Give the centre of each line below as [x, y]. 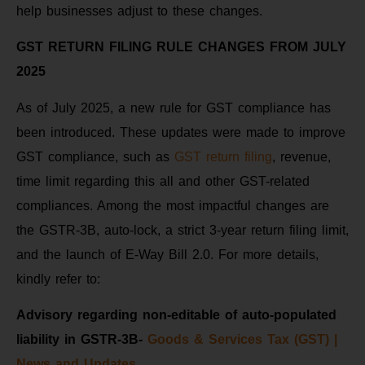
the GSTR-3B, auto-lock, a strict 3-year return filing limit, [182, 230]
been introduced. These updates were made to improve [181, 132]
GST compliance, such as [95, 156]
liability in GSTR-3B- [82, 339]
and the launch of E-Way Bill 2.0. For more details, [167, 254]
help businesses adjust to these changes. [139, 11]
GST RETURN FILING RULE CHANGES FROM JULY [181, 47]
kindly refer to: [58, 279]
